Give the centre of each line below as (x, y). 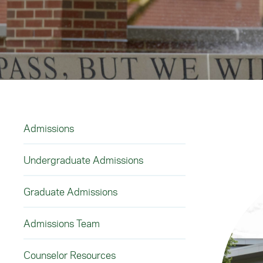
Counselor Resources (70, 255)
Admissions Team (62, 223)
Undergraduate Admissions (83, 160)
